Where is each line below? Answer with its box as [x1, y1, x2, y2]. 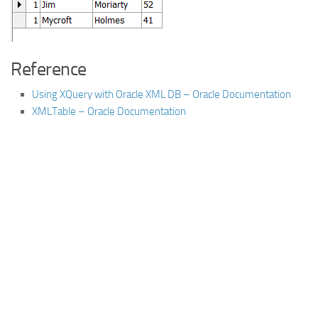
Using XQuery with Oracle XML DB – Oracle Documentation [32, 87, 291, 101]
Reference [11, 57, 87, 80]
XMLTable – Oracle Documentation [32, 104, 186, 118]
